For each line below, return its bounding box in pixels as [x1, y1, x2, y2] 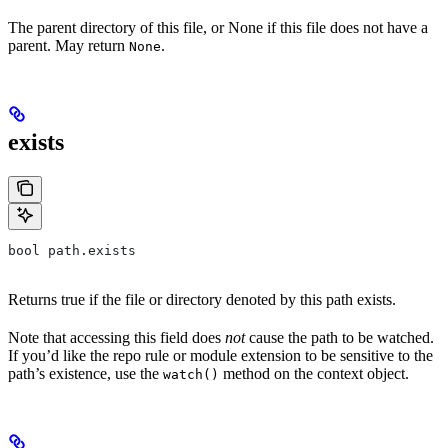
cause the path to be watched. [245, 328, 434, 346]
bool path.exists [8, 242, 136, 258]
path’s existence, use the [8, 364, 163, 382]
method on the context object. [219, 364, 409, 382]
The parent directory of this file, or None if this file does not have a [8, 18, 428, 36]
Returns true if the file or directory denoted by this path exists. [8, 290, 396, 308]
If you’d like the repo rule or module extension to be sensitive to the [8, 346, 433, 364]
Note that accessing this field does [8, 328, 225, 346]
